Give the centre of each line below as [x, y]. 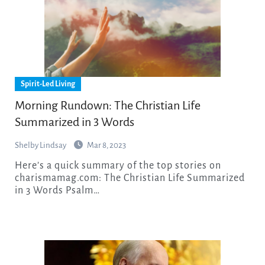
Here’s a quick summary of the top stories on [18, 166]
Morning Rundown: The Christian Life [107, 106]
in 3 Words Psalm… [57, 191]
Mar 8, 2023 [106, 146]
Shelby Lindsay [41, 146]
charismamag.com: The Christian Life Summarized [130, 178]
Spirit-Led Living [48, 84]
